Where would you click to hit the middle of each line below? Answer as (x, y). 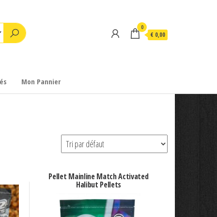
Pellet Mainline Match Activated (99, 177)
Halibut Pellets (99, 185)
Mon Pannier (41, 81)
